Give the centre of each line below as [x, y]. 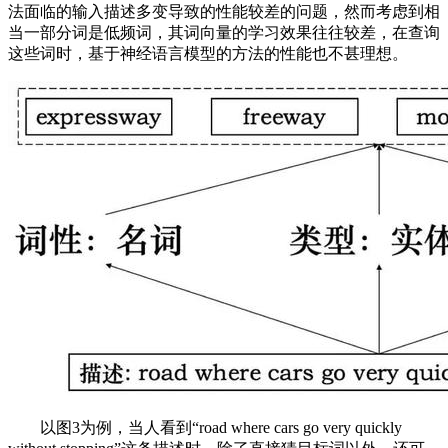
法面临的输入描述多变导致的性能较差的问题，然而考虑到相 [224, 11]
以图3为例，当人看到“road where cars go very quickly [205, 427]
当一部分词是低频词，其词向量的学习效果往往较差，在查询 [224, 32]
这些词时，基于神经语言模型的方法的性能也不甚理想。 [208, 53]
